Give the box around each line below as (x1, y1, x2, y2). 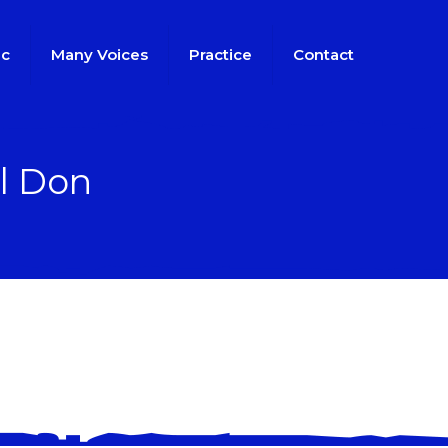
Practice (189, 45, 252, 64)
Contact (293, 45, 354, 64)
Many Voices (51, 45, 148, 64)
